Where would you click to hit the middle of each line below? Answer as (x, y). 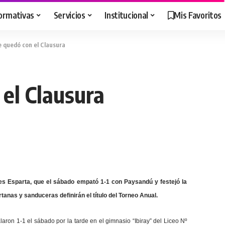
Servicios (69, 15)
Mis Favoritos (198, 15)
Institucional (126, 15)
